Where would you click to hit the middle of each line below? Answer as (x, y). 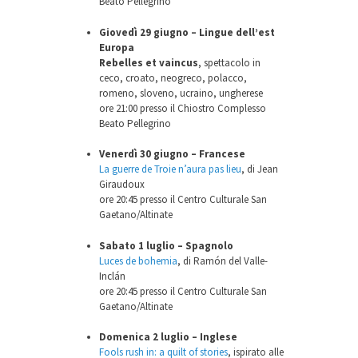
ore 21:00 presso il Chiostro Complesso (183, 108)
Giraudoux (122, 185)
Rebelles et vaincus (149, 62)
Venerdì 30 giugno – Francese (172, 154)
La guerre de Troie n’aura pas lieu (170, 169)
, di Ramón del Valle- (223, 261)
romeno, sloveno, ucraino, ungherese (181, 93)
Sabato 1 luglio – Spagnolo (166, 245)
